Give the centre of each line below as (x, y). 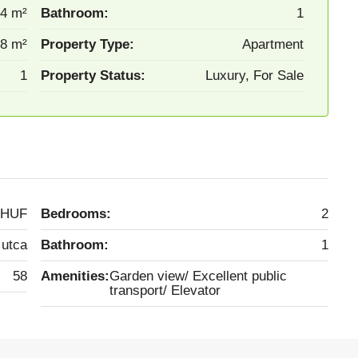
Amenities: (75, 276)
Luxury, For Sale (255, 75)
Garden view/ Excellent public (198, 276)
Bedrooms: (76, 213)
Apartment (273, 44)
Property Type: (88, 44)
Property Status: (93, 75)
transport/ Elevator (196, 290)
